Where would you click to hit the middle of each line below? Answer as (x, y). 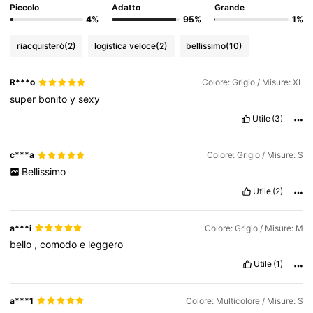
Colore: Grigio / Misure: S (255, 155)
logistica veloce (125, 45)
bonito (54, 99)
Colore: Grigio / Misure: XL (252, 82)
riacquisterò (40, 45)
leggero (106, 244)
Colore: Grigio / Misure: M (254, 228)
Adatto (126, 8)
